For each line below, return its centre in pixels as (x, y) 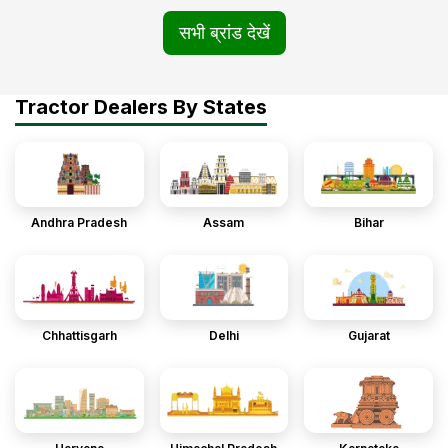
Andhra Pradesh (79, 222)
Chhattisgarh (79, 335)
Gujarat (368, 335)
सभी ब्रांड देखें (224, 32)
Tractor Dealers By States (141, 106)
